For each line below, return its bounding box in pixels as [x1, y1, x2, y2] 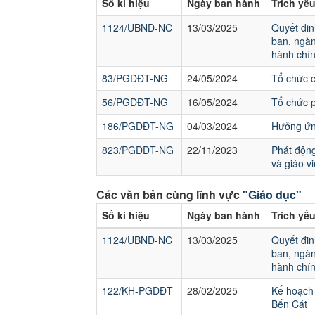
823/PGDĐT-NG [102, 143, 174, 157]
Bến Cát [271, 297, 307, 311]
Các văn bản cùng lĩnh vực [96, 186, 243, 202]
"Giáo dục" [243, 186, 302, 202]
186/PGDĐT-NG [102, 119, 174, 133]
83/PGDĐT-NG [102, 71, 168, 85]
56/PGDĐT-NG [102, 95, 168, 109]
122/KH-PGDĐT [102, 283, 173, 297]
